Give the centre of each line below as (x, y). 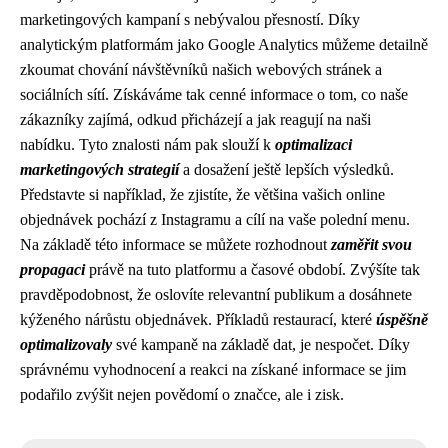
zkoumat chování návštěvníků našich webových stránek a (201, 69)
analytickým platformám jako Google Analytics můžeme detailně (224, 44)
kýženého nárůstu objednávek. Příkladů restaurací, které (198, 319)
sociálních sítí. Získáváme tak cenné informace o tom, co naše (214, 94)
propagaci (52, 269)
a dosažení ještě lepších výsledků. (286, 169)
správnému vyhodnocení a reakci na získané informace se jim (213, 369)
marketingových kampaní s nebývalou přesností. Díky (190, 19)
